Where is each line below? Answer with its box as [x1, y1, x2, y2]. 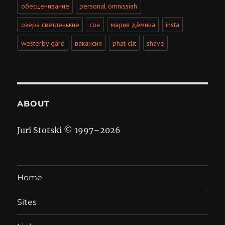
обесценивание [21, 2, 69, 11]
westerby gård [21, 39, 65, 48]
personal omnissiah [79, 2, 138, 11]
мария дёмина [110, 20, 156, 30]
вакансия [75, 39, 102, 48]
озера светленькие [21, 20, 79, 30]
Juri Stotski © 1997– [17, 125, 100, 135]
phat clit [113, 39, 137, 48]
